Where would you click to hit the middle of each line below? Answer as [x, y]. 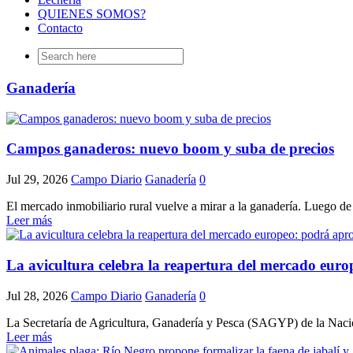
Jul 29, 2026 [37, 180]
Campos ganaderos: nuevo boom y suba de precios [170, 149]
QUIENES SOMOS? [92, 14]
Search [54, 54]
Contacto [60, 28]
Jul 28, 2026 [37, 295]
